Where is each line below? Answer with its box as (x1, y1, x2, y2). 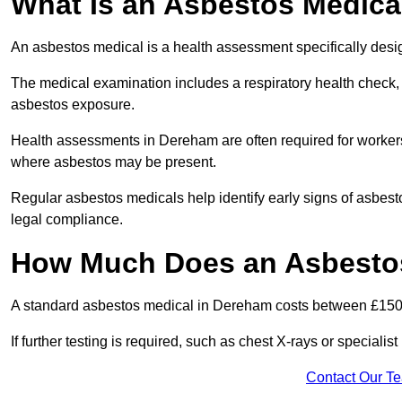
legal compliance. (11, 212, 123, 228)
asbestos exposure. (11, 97, 138, 113)
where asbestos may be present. (11, 154, 220, 170)
